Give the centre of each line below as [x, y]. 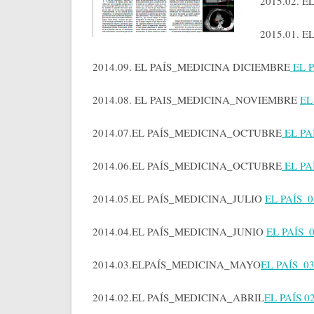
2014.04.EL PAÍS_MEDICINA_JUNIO [179, 232]
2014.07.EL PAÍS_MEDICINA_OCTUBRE [187, 133]
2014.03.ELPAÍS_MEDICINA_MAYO [177, 265]
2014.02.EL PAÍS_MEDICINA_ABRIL [178, 298]
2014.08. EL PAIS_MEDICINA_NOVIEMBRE [196, 100]
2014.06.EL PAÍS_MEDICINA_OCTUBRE [187, 166]
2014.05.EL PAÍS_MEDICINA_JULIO [179, 199]
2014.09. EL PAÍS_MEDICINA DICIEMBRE [191, 67]
